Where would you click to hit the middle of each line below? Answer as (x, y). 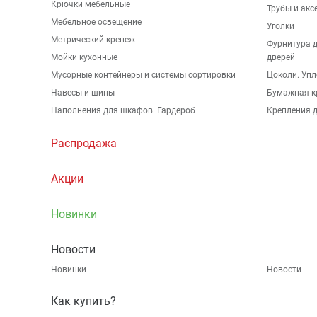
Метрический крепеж (93, 40)
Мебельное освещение (96, 22)
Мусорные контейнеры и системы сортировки (143, 75)
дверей (281, 57)
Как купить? (83, 301)
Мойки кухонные (84, 57)
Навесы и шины (83, 93)
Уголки (281, 26)
